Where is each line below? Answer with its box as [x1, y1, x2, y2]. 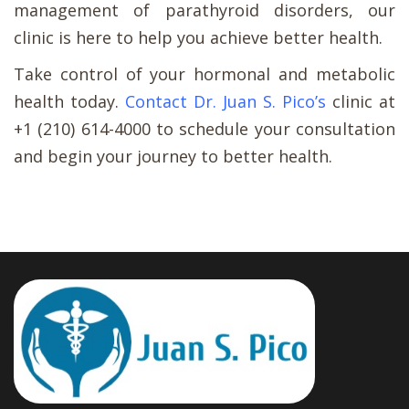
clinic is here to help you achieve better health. [14, 26, 383, 48]
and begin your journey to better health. [14, 144, 332, 167]
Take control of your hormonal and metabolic [14, 62, 395, 85]
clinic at [326, 89, 395, 112]
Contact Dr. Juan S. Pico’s [125, 89, 326, 112]
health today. [14, 89, 125, 112]
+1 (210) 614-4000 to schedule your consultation [14, 117, 395, 140]
